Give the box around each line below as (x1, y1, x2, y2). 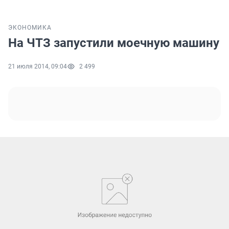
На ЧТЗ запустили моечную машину (8, 36, 219, 51)
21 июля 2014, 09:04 (8, 63, 67, 71)
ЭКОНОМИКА (8, 24, 52, 32)
